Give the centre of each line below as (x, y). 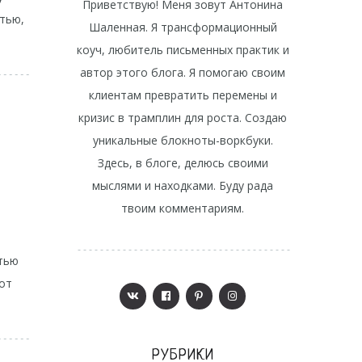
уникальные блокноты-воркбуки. (183, 140)
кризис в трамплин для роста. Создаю (183, 118)
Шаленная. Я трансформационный (183, 27)
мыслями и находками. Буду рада (183, 185)
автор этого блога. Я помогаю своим (183, 72)
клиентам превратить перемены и (183, 95)
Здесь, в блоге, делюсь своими (183, 163)
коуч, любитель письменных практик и (183, 50)
